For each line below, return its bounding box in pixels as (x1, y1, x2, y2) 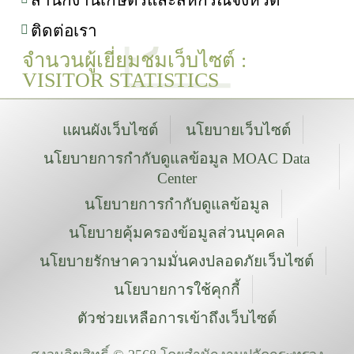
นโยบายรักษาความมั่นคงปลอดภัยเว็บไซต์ (40, 253, 314, 270)
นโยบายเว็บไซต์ (186, 122, 291, 139)
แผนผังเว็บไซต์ (62, 122, 158, 139)
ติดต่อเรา (30, 21, 97, 40)
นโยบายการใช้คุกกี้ (113, 281, 240, 299)
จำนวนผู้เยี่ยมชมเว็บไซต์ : (21, 49, 247, 73)
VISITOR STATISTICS (21, 69, 219, 92)
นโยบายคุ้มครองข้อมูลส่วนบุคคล (68, 224, 285, 242)
